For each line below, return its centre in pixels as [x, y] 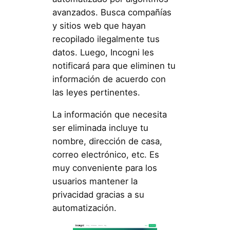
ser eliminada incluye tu [100, 128]
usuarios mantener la [95, 181]
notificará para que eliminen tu [114, 66]
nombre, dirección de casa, [107, 141]
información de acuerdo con [109, 79]
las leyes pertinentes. [96, 93]
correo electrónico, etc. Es [106, 154]
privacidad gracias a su [98, 194]
